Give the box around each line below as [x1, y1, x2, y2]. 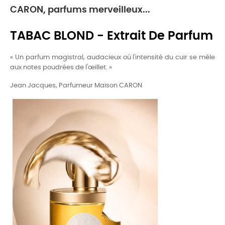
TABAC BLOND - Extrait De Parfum [10, 30, 213, 42]
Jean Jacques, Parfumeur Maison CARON [10, 82, 142, 89]
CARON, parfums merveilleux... [10, 6, 150, 15]
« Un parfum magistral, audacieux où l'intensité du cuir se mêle [10, 54, 215, 61]
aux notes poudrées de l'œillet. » [10, 64, 112, 71]
